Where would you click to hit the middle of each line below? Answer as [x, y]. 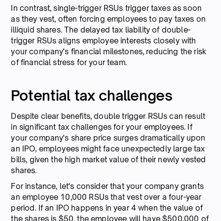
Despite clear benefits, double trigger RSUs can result [108, 116]
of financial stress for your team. [69, 62]
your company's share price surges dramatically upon [108, 138]
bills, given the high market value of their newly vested [109, 159]
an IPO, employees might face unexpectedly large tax [108, 148]
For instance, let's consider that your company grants [107, 186]
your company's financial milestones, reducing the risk [109, 51]
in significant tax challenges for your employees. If [102, 127]
